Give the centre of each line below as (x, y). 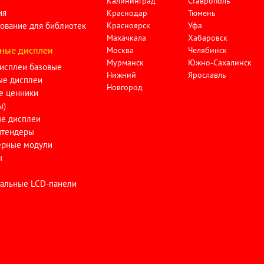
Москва (120, 50)
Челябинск (208, 50)
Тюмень (202, 13)
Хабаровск (208, 38)
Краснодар (127, 13)
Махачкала (126, 38)
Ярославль (207, 75)
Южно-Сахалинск (220, 63)
